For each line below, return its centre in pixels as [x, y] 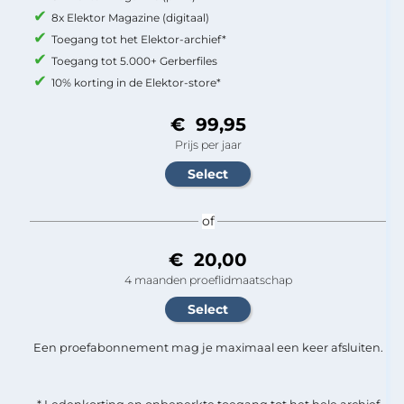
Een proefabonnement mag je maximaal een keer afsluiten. [208, 347]
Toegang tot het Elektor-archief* [139, 39]
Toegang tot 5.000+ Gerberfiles [134, 60]
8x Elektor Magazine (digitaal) [130, 17]
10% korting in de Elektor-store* [136, 82]
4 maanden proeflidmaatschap [208, 280]
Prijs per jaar [208, 144]
